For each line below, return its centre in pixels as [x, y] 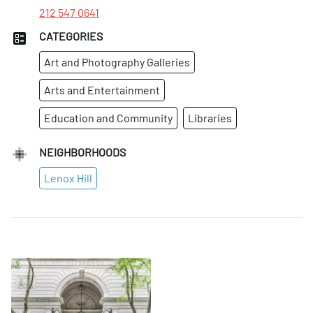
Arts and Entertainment [102, 89]
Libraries [210, 117]
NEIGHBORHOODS [82, 152]
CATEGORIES [71, 36]
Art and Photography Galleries [117, 61]
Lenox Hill [68, 177]
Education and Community [108, 117]
